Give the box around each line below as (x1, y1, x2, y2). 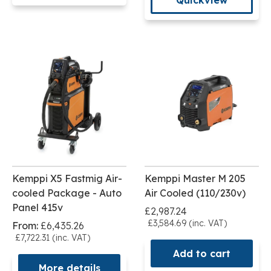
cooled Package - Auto (12, 187, 122, 200)
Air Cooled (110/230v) (145, 187, 246, 200)
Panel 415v (12, 201, 63, 214)
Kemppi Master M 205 (145, 172, 246, 185)
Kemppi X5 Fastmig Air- (12, 172, 122, 185)
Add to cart (173, 247, 230, 260)
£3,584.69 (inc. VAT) (148, 218, 227, 229)
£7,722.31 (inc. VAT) (15, 232, 90, 244)
